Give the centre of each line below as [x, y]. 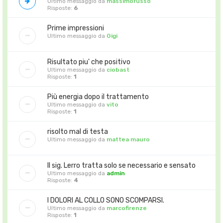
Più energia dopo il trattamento [98, 97]
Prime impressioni [76, 28]
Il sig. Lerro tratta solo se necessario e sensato [121, 165]
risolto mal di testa [78, 131]
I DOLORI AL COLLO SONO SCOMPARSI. [106, 200]
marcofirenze [127, 208]
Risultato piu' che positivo [89, 62]
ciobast [118, 69]
